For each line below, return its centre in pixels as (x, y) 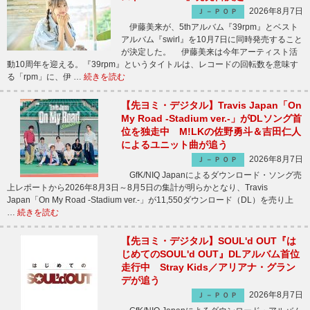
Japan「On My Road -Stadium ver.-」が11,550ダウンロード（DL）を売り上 (150, 200)
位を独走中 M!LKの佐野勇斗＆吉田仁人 (211, 131)
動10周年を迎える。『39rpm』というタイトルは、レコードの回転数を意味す (153, 64)
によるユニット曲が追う (174, 145)
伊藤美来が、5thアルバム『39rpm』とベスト (210, 27)
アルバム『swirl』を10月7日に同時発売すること (212, 39)
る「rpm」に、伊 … (45, 77)
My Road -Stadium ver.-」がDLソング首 (211, 118)
